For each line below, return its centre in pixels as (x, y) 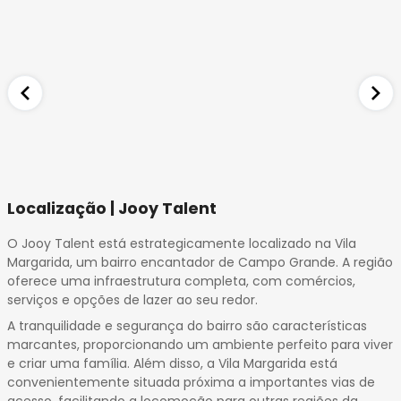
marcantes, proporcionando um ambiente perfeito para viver (200, 345)
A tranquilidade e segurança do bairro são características (187, 326)
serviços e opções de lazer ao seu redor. (132, 299)
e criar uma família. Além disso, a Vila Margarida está (172, 364)
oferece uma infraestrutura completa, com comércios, (181, 281)
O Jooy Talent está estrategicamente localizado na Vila (182, 243)
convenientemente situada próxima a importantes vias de (191, 383)
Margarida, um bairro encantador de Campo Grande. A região (200, 262)
